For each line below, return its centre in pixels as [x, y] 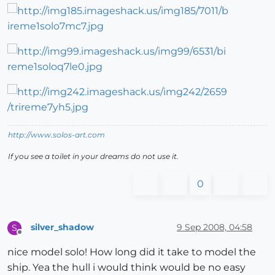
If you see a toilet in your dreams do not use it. [93, 156]
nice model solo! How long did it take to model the [132, 252]
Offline [31, 237]
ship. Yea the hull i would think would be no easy [126, 267]
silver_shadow [62, 227]
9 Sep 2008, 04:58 [215, 227]
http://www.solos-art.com [56, 134]
